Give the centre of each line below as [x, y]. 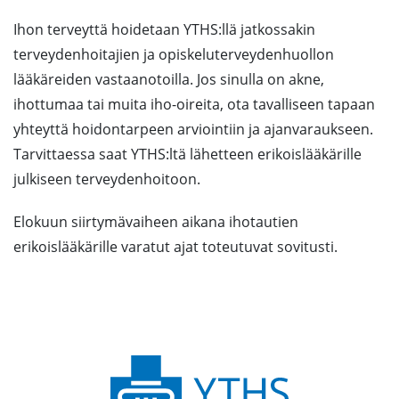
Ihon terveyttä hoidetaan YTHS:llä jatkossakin [164, 29]
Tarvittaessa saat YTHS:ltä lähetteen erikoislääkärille [187, 154]
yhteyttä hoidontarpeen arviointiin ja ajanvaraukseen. [193, 129]
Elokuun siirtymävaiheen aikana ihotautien [156, 222]
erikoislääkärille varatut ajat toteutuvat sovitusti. [175, 247]
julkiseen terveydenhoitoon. [107, 179]
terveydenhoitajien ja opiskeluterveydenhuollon [174, 54]
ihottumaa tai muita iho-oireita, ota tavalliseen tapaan [194, 104]
